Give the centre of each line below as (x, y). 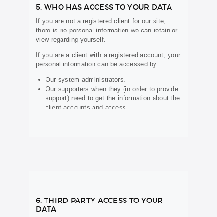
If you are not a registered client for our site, (101, 21)
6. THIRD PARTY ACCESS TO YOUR (100, 201)
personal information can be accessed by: (98, 64)
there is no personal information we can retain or (107, 31)
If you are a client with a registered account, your (108, 55)
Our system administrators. (85, 80)
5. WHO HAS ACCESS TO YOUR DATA (104, 7)
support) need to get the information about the (113, 98)
